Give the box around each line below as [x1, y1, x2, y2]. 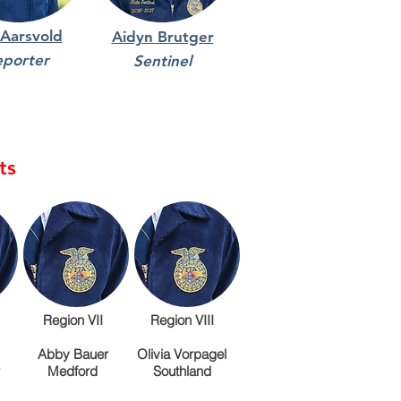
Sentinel [133, 52, 192, 70]
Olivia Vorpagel [137, 346, 226, 363]
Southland [152, 363, 211, 380]
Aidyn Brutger [111, 28, 214, 46]
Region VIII [149, 311, 214, 328]
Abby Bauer [37, 346, 108, 363]
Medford [47, 363, 98, 380]
